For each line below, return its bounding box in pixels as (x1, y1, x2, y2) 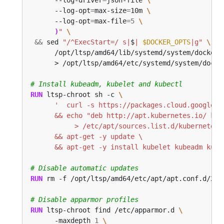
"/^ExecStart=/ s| (62, 37, 130, 46)
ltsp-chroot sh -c (42, 90, 118, 98)
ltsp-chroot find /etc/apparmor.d (42, 205, 178, 214)
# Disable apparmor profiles (30, 195, 138, 203)
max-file (94, 16, 126, 25)
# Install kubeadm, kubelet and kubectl (30, 79, 182, 88)
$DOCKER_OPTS (142, 37, 190, 46)
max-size (94, 6, 126, 14)
